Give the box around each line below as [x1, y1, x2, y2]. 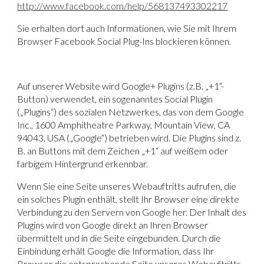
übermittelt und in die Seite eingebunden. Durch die [17, 232, 222, 243]
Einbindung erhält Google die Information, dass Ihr [17, 245, 214, 256]
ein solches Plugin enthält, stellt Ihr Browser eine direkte [17, 193, 240, 204]
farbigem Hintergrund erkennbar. [17, 157, 148, 169]
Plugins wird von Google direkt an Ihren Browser [17, 219, 209, 230]
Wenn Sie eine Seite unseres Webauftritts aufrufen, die [17, 180, 237, 192]
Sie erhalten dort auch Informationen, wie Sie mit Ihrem [17, 22, 237, 34]
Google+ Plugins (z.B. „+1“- [121, 80, 225, 91]
